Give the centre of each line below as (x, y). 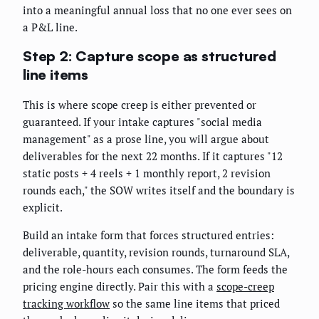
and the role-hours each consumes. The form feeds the (155, 270)
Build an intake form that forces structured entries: (148, 235)
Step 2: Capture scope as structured (150, 56)
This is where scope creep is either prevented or (140, 105)
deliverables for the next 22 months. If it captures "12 (153, 156)
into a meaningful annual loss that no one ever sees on (157, 10)
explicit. (43, 208)
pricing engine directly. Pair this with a (120, 287)
